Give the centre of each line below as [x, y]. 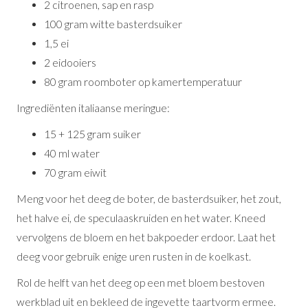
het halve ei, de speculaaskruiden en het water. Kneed [141, 218]
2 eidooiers [70, 63]
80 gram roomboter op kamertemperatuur [143, 82]
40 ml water [72, 153]
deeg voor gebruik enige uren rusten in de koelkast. [134, 256]
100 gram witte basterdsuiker [113, 24]
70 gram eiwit [76, 173]
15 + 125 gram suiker [93, 134]
